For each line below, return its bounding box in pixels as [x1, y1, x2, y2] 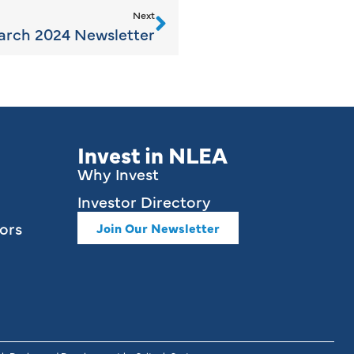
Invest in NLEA [77, 139, 228, 170]
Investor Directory [77, 190, 212, 212]
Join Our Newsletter [96, 218, 220, 236]
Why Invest [77, 163, 160, 185]
